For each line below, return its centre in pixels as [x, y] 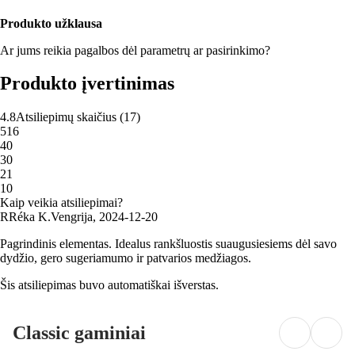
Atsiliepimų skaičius [66, 117]
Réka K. [30, 217]
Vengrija [72, 217]
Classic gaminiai [79, 333]
